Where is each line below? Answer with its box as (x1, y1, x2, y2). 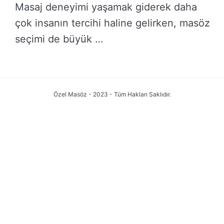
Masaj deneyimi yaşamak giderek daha (15, 1, 197, 13)
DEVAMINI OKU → (27, 62, 98, 72)
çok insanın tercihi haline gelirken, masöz (15, 17, 210, 29)
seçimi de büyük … (15, 33, 103, 45)
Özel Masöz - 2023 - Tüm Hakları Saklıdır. (53, 90, 171, 98)
